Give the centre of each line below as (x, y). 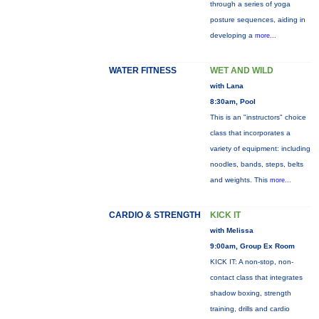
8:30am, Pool (232, 101)
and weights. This (240, 180)
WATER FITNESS (142, 70)
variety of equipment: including (260, 148)
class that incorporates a (250, 133)
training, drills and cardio (250, 309)
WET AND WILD (241, 70)
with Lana (226, 86)
